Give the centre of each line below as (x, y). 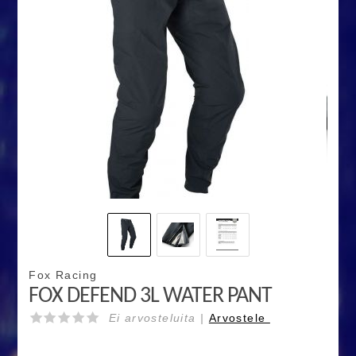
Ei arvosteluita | (159, 318)
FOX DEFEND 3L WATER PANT (151, 297)
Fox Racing (63, 275)
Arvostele (239, 318)
